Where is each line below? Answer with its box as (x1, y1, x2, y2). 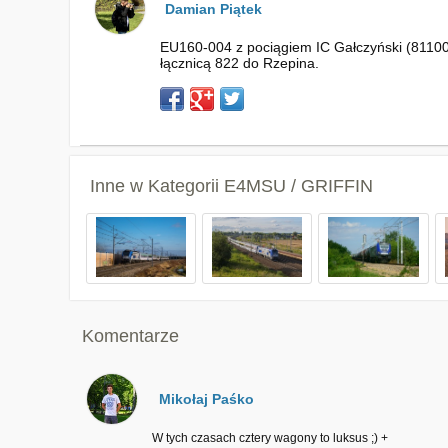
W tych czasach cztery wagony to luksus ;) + (151, 431, 388, 445)
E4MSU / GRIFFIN (223, 176, 373, 196)
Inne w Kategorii (89, 176, 224, 196)
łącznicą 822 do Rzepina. (159, 55, 319, 71)
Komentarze (81, 326, 179, 346)
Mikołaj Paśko (158, 391, 254, 407)
